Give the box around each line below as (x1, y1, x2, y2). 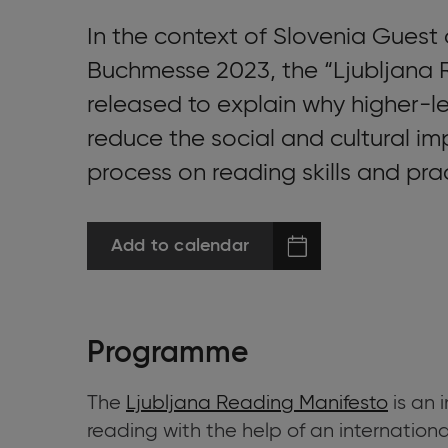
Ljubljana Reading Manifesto (126, 393, 388, 414)
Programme (87, 339, 248, 369)
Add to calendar (111, 237, 249, 255)
